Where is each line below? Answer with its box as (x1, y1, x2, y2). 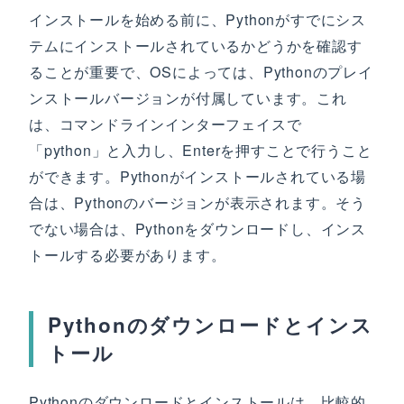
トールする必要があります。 (29, 244, 226, 265)
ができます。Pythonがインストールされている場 (29, 166, 366, 187)
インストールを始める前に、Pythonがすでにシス (29, 9, 366, 30)
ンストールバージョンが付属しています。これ (29, 87, 347, 108)
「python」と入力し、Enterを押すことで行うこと (29, 140, 372, 161)
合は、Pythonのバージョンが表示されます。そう (29, 192, 366, 213)
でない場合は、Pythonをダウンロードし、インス (29, 218, 366, 239)
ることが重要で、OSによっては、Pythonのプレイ (29, 61, 373, 82)
